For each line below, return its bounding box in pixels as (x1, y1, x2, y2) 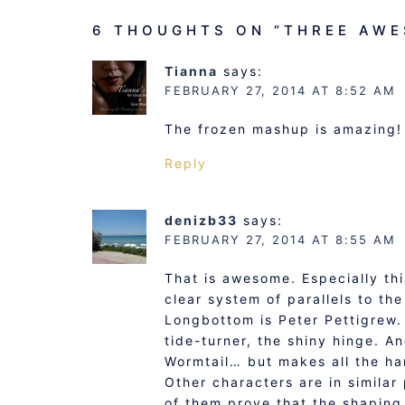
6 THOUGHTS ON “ (92, 21, 284, 39)
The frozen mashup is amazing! (165, 120, 402, 137)
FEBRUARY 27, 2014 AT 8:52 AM (165, 82, 396, 98)
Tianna (165, 62, 218, 79)
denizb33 (165, 212, 238, 228)
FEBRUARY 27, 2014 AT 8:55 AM (165, 231, 396, 247)
